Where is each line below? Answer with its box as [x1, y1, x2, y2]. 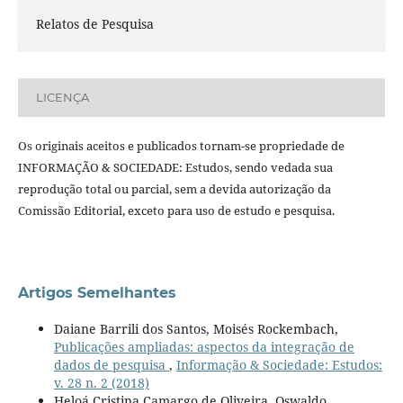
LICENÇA [35, 90, 89, 105]
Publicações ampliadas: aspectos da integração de [53, 337, 354, 355]
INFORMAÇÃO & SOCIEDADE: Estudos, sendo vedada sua [17, 158, 333, 175]
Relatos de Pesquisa [35, 14, 154, 32]
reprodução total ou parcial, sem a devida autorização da [17, 180, 331, 197]
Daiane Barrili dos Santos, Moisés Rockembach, [53, 319, 338, 337]
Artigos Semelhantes [17, 283, 176, 301]
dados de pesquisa [53, 355, 169, 373]
